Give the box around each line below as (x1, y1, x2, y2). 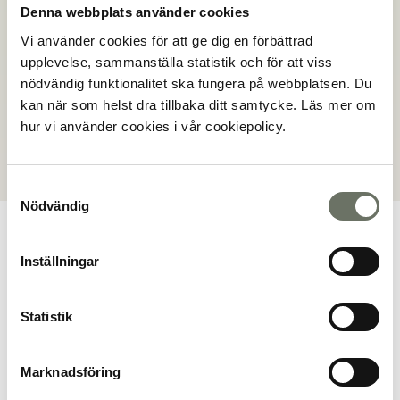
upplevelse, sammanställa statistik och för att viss (21, 54, 333, 70)
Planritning (135, 271, 265, 301)
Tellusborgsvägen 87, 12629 (200, 87, 386, 106)
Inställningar (21, 253, 100, 269)
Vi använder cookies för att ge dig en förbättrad (21, 32, 312, 48)
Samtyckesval (6, 179, 92, 196)
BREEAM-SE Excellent (237, 36, 386, 55)
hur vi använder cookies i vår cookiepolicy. (21, 118, 290, 134)
